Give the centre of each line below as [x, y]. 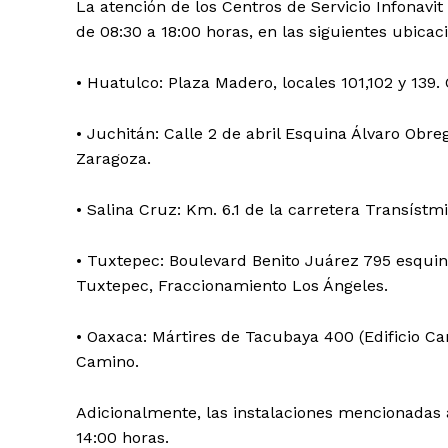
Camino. [107, 361]
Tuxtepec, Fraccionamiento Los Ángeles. [232, 285]
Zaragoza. [113, 158]
